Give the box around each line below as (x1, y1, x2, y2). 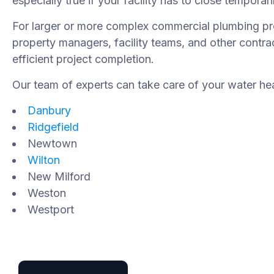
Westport (28, 202, 75, 216)
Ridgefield (28, 120, 80, 133)
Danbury (28, 103, 72, 117)
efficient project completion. (12, 52, 155, 65)
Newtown (28, 136, 78, 150)
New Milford (28, 169, 91, 183)
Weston (28, 186, 67, 199)
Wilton (28, 153, 61, 166)
